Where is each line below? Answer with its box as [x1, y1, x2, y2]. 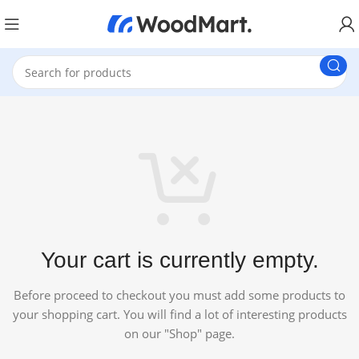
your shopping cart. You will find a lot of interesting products [12, 306, 347, 323]
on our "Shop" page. [124, 325, 235, 342]
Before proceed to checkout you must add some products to [14, 287, 345, 304]
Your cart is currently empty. [40, 248, 319, 273]
